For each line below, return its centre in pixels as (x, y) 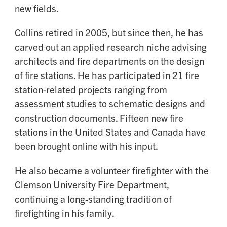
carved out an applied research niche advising (111, 47)
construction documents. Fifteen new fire (99, 118)
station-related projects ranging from (91, 89)
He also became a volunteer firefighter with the (112, 171)
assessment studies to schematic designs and (110, 104)
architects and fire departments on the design (109, 61)
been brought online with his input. (86, 146)
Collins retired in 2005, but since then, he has (109, 33)
